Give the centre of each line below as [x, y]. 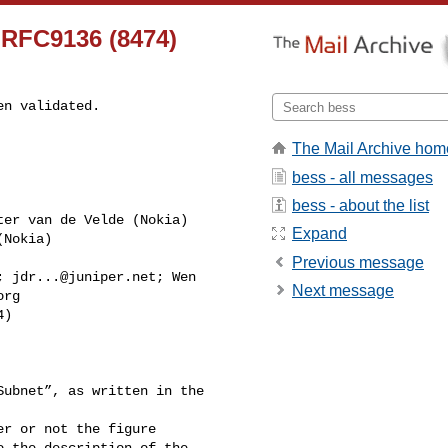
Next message [343, 291]
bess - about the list [360, 205]
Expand [319, 234]
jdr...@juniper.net [84, 276]
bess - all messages [362, 177]
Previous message [358, 262]
